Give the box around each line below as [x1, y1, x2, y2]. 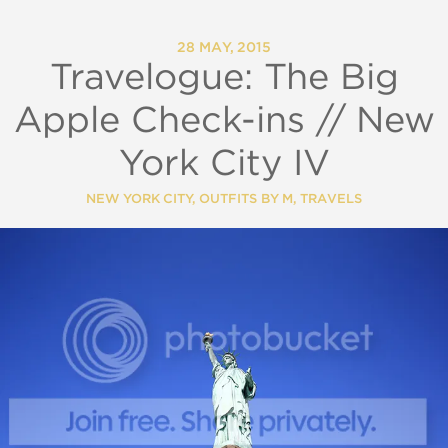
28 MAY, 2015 [177, 41, 271, 56]
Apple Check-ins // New [13, 103, 435, 140]
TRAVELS [300, 193, 362, 207]
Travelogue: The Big [49, 60, 399, 97]
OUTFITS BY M [199, 193, 293, 207]
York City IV [118, 146, 330, 183]
